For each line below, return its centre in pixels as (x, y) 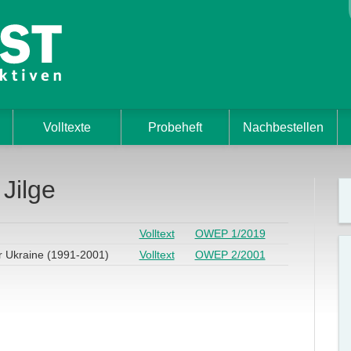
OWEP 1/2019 (230, 233)
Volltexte (67, 127)
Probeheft (175, 127)
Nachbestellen (283, 127)
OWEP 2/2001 (230, 254)
